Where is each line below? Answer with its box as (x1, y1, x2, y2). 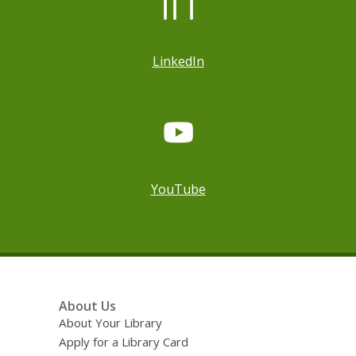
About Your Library (58, 315, 162, 331)
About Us (58, 297, 116, 315)
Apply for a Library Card (58, 334, 188, 350)
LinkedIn (152, 52, 204, 70)
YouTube (150, 180, 206, 198)
